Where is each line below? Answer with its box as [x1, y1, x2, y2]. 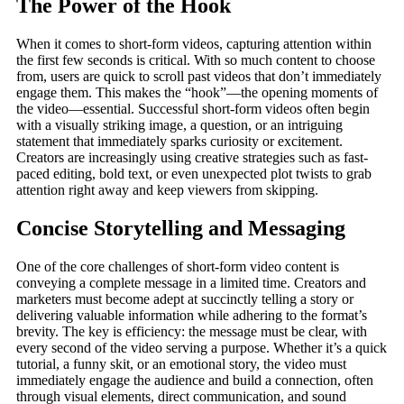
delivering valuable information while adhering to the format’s [16, 307, 367, 323]
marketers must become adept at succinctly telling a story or [16, 290, 353, 307]
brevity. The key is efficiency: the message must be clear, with [16, 323, 367, 339]
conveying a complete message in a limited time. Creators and [16, 274, 366, 290]
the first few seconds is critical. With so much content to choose [16, 52, 375, 69]
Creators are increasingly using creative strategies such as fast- [16, 150, 368, 166]
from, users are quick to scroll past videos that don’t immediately [16, 69, 381, 85]
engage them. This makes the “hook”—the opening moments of [16, 85, 378, 101]
